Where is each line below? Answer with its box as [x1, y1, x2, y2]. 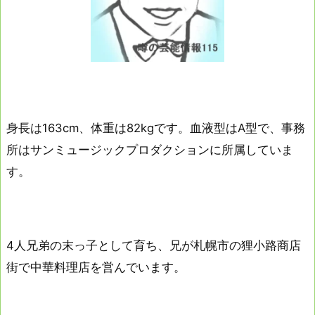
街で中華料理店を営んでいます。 [6, 260, 186, 275]
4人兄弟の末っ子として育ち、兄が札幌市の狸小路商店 [6, 238, 301, 253]
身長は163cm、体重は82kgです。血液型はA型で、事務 [6, 121, 305, 136]
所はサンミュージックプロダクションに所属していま [6, 143, 293, 157]
